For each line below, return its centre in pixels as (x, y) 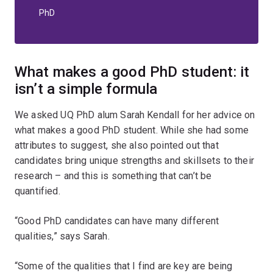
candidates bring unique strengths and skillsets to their (134, 160)
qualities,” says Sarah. (62, 236)
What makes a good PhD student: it (132, 72)
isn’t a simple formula (86, 89)
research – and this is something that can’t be (113, 175)
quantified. (37, 191)
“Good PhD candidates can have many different (117, 221)
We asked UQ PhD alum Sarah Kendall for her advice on (135, 115)
